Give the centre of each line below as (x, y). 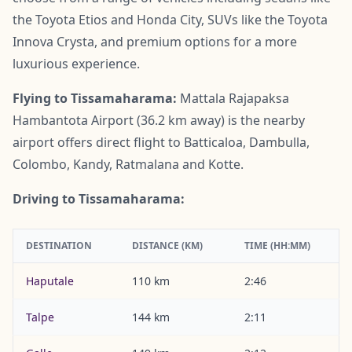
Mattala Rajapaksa (233, 99)
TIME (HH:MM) (277, 246)
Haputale (50, 281)
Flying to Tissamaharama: (95, 99)
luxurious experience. (76, 64)
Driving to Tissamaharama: (99, 199)
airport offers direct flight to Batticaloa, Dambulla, (161, 143)
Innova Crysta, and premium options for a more (155, 42)
